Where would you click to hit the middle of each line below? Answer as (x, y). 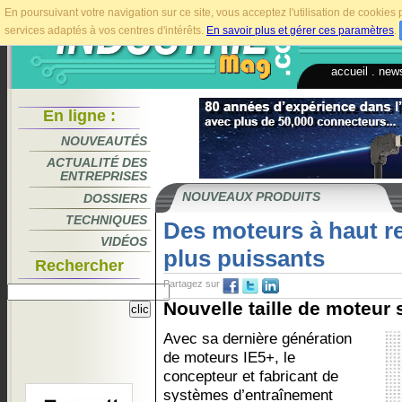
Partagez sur (192, 284)
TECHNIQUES (106, 220)
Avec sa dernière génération (258, 338)
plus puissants (244, 258)
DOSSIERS (115, 198)
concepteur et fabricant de (251, 376)
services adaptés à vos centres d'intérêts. (105, 31)
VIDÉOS (124, 241)
